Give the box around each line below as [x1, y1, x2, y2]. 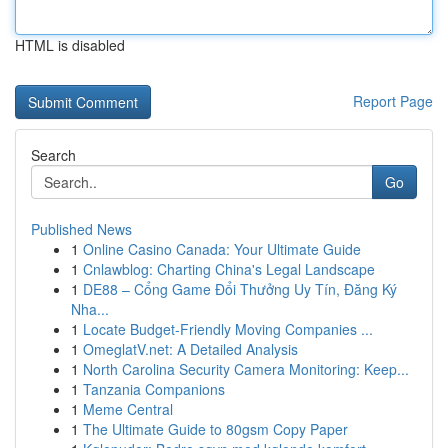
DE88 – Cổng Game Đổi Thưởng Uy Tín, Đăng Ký [83, 279, 397, 299]
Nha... [71, 299, 109, 319]
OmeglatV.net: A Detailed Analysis [83, 339, 298, 359]
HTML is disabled [15, 35, 125, 55]
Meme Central [83, 399, 173, 419]
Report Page [353, 91, 433, 111]
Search [31, 145, 76, 165]
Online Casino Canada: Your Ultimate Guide [83, 239, 361, 259]
